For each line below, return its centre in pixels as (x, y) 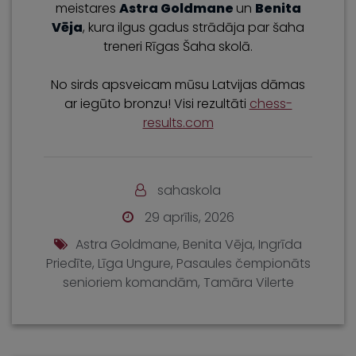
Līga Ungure (134, 263)
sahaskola (189, 190)
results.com (178, 122)
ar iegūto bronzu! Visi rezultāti (157, 103)
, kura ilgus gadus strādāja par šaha (193, 27)
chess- (271, 103)
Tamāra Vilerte (248, 282)
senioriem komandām (130, 282)
